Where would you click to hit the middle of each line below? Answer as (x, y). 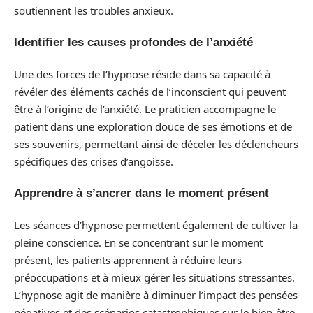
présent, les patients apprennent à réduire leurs (128, 260)
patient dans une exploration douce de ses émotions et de (153, 126)
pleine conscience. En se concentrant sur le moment (138, 242)
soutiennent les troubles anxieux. (94, 10)
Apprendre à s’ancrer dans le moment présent (141, 194)
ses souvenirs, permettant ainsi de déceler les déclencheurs (156, 144)
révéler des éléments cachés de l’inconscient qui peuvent (150, 91)
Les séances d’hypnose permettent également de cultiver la (156, 225)
